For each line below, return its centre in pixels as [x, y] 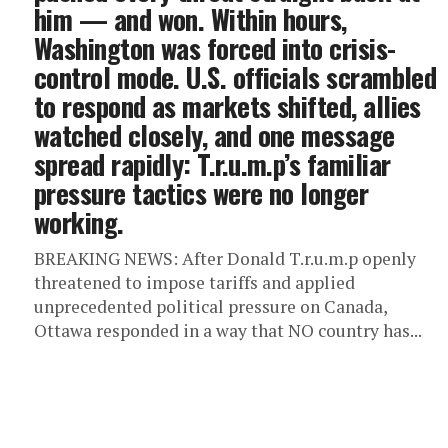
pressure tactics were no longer [201, 193]
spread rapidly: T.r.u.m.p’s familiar [212, 164]
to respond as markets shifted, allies [227, 106]
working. [79, 222]
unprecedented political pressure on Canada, [210, 306]
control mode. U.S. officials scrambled [235, 77]
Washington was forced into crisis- [215, 48]
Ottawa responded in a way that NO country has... [228, 330]
